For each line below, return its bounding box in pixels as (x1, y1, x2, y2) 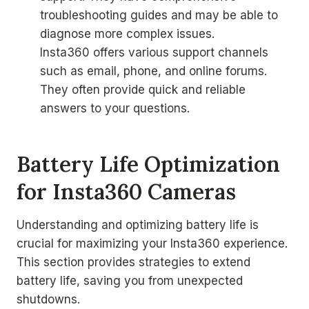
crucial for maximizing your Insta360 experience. (17, 237, 288, 250)
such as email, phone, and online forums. (40, 64, 267, 78)
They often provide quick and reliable (40, 83, 246, 97)
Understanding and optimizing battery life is (17, 218, 259, 232)
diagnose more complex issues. (40, 27, 215, 41)
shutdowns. (17, 292, 80, 306)
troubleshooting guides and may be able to (40, 8, 278, 22)
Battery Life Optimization (17, 150, 280, 177)
